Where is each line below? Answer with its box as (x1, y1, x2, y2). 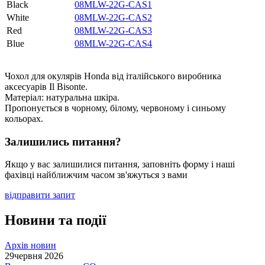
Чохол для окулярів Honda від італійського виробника (5, 70, 221, 81)
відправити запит (5, 190, 75, 201)
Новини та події (5, 212, 106, 228)
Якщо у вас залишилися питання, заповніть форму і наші (5, 159, 235, 170)
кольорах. (5, 113, 43, 124)
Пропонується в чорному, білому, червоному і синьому (5, 102, 226, 113)
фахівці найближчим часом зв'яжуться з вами (5, 170, 188, 180)
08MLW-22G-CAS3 (75, 25, 152, 35)
